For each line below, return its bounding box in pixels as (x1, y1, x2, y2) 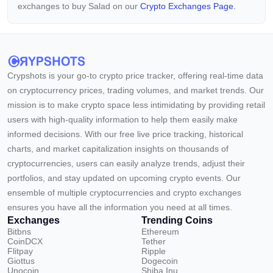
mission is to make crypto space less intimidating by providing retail (7, 100, 265, 110)
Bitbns (7, 227, 31, 236)
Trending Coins (141, 215, 213, 225)
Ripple (141, 246, 166, 256)
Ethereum (141, 227, 179, 236)
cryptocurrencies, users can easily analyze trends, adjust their (7, 158, 245, 168)
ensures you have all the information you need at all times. (7, 202, 232, 212)
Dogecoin (141, 256, 178, 266)
